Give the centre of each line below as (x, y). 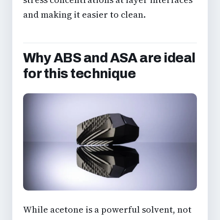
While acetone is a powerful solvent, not (107, 210)
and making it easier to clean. (84, 14)
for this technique (80, 73)
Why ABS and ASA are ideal (109, 58)
